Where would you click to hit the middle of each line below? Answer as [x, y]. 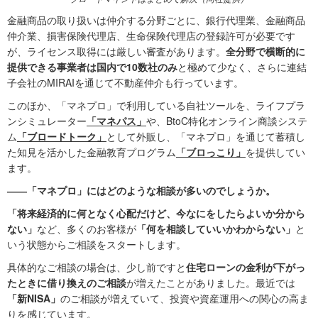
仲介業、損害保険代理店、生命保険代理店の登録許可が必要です [151, 36]
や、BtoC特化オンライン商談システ [227, 121]
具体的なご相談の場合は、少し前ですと [97, 267]
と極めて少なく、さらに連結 [242, 67]
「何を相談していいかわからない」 [216, 229]
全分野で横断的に [265, 51]
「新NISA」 [34, 298]
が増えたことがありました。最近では [211, 283]
